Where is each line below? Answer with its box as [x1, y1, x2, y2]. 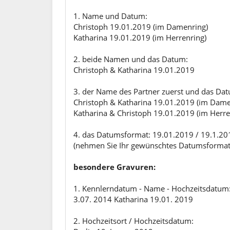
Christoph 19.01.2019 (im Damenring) [73, 22, 208, 32]
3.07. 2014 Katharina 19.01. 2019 [73, 194, 193, 204]
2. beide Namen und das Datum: [73, 54, 188, 64]
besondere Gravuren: [73, 162, 156, 172]
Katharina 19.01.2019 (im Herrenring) [73, 32, 206, 43]
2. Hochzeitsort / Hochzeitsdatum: [73, 216, 194, 226]
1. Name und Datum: [73, 11, 147, 21]
